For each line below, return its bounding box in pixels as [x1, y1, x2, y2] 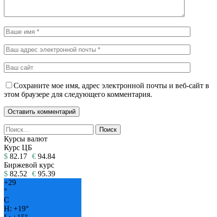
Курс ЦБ [4, 143, 32, 152]
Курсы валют [4, 134, 47, 143]
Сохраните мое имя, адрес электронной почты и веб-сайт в [14, 81, 209, 90]
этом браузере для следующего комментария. [4, 90, 152, 98]
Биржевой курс [4, 160, 54, 169]
